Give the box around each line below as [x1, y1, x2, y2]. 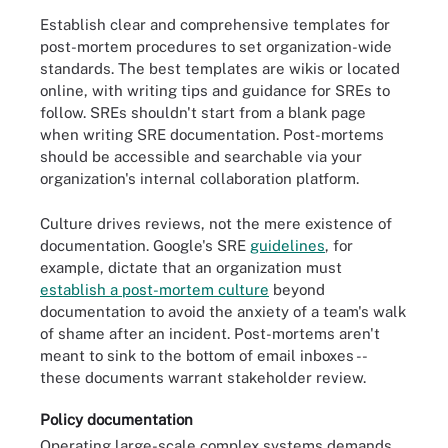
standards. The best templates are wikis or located [40, 60, 400, 77]
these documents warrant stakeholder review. [40, 368, 366, 386]
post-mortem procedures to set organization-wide [40, 38, 392, 55]
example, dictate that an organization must [40, 258, 342, 276]
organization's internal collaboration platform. [40, 170, 359, 187]
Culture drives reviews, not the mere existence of [40, 214, 392, 232]
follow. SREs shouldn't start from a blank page [40, 104, 366, 121]
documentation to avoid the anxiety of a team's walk [40, 302, 406, 320]
